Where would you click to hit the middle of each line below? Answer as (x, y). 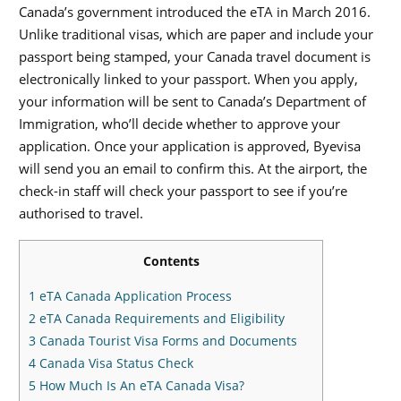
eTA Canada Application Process (134, 296)
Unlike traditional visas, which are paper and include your (196, 34)
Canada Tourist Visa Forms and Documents (166, 341)
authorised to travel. (81, 213)
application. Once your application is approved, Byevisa (190, 146)
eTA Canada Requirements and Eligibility (160, 319)
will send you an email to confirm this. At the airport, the (193, 169)
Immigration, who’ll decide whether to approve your (179, 124)
